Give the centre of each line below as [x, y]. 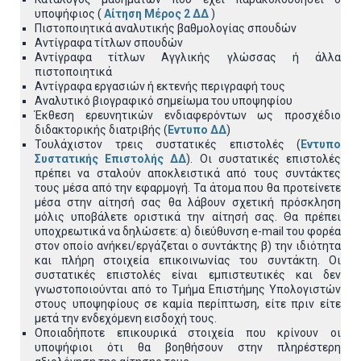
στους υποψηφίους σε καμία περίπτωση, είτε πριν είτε [188, 304]
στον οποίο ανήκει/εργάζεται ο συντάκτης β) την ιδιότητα [188, 246]
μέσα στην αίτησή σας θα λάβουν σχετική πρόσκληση [188, 202]
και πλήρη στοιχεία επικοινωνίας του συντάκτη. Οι [188, 260]
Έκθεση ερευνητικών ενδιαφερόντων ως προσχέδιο [188, 115]
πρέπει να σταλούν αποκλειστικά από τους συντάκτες [188, 173]
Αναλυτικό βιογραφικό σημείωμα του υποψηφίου [164, 101]
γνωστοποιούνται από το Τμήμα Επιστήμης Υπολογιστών [188, 289]
